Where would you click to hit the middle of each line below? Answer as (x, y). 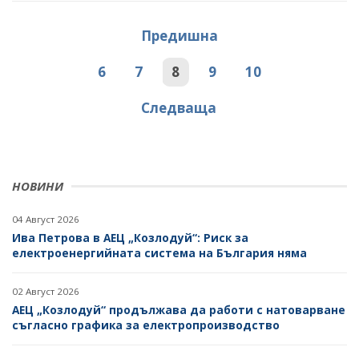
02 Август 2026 (46, 292)
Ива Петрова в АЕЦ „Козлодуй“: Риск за (130, 238)
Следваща (179, 108)
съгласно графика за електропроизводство (146, 325)
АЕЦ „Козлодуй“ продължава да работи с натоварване (179, 310)
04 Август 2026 (46, 220)
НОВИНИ (38, 186)
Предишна (179, 36)
